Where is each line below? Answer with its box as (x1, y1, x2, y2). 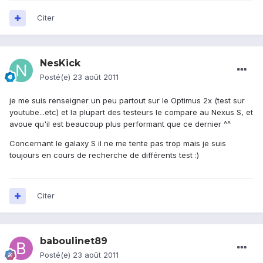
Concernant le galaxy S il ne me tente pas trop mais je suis (9, 139, 226, 149)
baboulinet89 (40, 235, 107, 247)
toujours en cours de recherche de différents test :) (9, 150, 199, 160)
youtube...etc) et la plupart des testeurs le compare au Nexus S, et (9, 107, 253, 117)
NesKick (40, 58, 80, 69)
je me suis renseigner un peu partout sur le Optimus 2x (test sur (9, 96, 245, 106)
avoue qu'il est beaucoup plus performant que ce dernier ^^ (9, 119, 231, 129)
